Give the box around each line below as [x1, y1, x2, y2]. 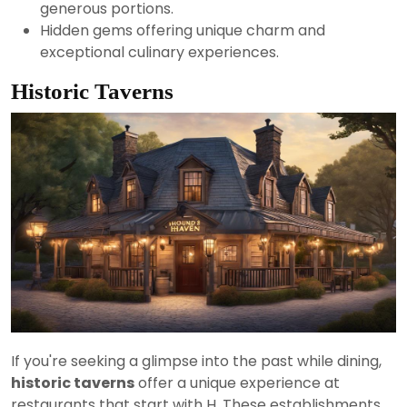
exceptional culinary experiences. [40, 41, 279, 63]
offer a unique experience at [134, 372, 340, 393]
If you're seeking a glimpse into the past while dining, [11, 351, 382, 372]
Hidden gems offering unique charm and [40, 19, 325, 41]
